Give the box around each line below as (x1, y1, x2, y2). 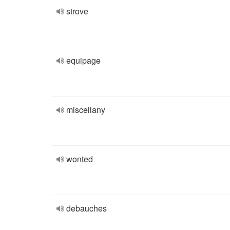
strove (66, 5, 88, 17)
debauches (66, 202, 107, 214)
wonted (66, 153, 93, 165)
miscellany (66, 104, 105, 116)
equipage (66, 54, 101, 66)
